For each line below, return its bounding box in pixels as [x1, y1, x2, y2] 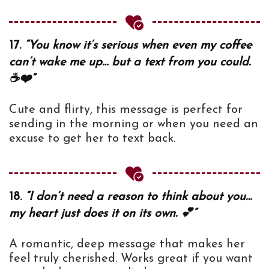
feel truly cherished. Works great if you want [9, 252, 253, 265]
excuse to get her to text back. [9, 132, 175, 145]
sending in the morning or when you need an [9, 118, 258, 130]
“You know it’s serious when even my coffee [25, 39, 252, 52]
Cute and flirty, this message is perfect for [9, 103, 243, 116]
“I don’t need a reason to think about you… [25, 190, 252, 203]
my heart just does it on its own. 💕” [9, 207, 196, 220]
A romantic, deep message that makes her [9, 238, 245, 250]
